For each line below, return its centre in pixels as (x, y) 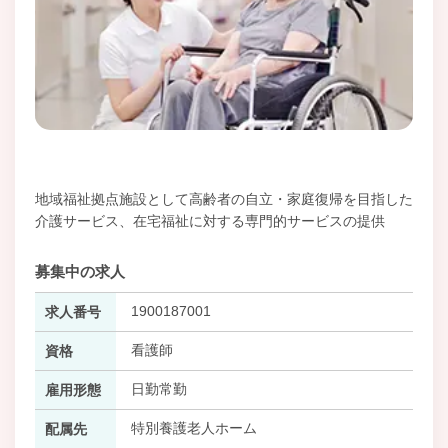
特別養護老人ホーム (193, 427)
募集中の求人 (80, 271)
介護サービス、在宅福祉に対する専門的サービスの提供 (210, 220)
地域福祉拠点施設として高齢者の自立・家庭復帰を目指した (224, 198)
